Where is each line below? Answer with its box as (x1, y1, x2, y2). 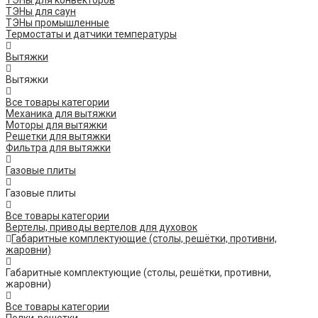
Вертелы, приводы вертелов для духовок (6, 221, 197, 234)
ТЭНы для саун (6, 6, 76, 18)
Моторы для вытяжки (6, 119, 107, 131)
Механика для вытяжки (6, 108, 116, 120)
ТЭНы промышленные (6, 17, 109, 29)
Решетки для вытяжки (6, 131, 111, 143)
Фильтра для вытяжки (6, 142, 111, 154)
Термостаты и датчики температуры (6, 28, 177, 40)
